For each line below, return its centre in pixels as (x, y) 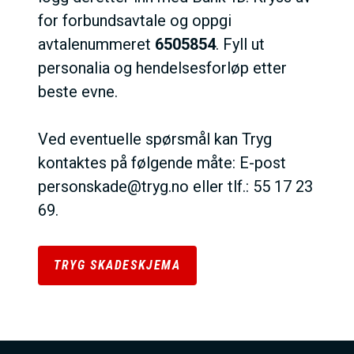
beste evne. (78, 92)
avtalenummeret (96, 44)
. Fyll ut (240, 44)
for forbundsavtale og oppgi (135, 21)
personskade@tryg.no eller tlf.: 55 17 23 (175, 186)
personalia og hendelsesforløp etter (162, 68)
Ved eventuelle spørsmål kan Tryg (155, 139)
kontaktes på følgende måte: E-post (162, 163)
